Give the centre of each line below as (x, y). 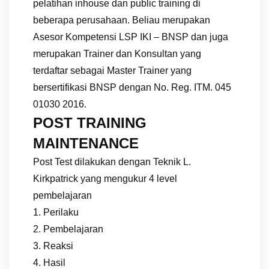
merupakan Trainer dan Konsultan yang (117, 53)
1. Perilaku (56, 212)
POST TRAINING (90, 122)
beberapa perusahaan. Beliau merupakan (122, 20)
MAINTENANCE (86, 143)
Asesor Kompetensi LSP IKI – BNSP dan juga (131, 37)
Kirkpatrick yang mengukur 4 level (105, 178)
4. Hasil (49, 262)
